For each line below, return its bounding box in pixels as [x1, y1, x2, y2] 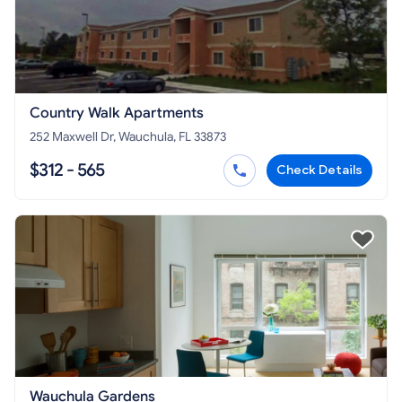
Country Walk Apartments [30, 103, 204, 122]
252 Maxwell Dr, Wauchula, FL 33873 [30, 128, 226, 144]
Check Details [276, 162, 363, 178]
